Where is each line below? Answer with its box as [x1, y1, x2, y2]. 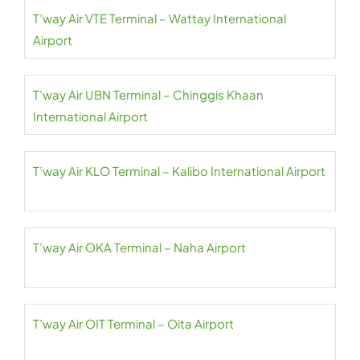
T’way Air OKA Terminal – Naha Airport [33, 239, 246, 255]
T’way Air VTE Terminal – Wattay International [33, 10, 286, 26]
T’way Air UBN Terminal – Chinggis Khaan [33, 87, 264, 102]
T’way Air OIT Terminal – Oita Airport [33, 316, 234, 331]
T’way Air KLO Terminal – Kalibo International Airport [33, 163, 325, 178]
